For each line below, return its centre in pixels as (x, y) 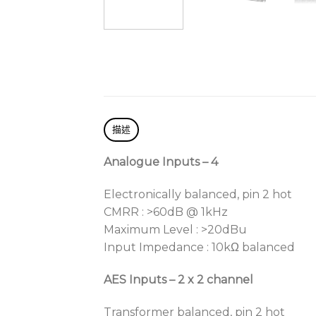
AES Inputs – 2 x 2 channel (178, 280)
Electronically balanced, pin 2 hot (198, 195)
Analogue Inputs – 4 (161, 162)
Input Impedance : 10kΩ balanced (199, 248)
